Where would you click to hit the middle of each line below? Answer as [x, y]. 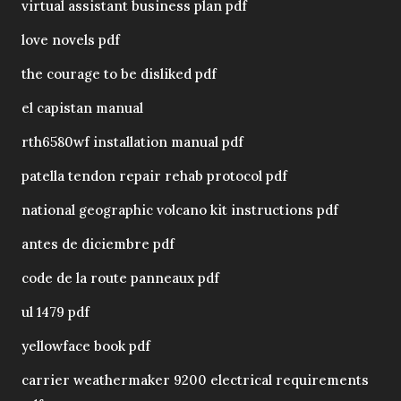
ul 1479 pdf [55, 312]
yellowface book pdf [86, 346]
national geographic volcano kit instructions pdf [180, 210]
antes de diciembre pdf [98, 244]
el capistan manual [82, 108]
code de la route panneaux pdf [120, 278]
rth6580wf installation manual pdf [132, 142]
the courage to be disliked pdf [119, 74]
